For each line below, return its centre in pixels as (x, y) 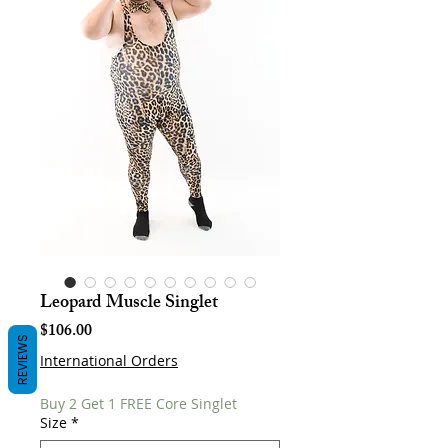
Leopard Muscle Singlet (129, 304)
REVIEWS (22, 359)
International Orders (109, 360)
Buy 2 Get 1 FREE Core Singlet (138, 403)
